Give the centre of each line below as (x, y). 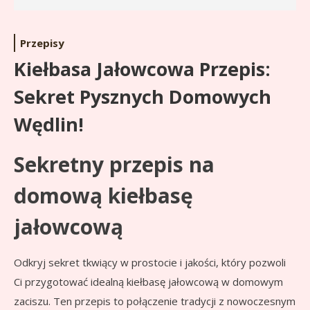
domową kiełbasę (103, 196)
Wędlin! (49, 125)
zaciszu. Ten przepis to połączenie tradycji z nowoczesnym (155, 301)
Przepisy (42, 43)
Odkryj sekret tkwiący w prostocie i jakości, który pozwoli (150, 263)
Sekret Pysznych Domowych (143, 97)
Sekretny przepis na (114, 165)
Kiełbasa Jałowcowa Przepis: (142, 69)
